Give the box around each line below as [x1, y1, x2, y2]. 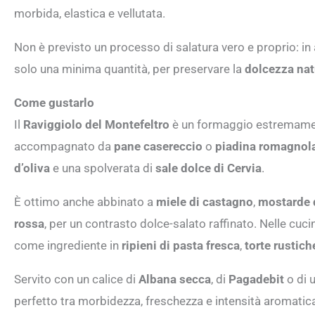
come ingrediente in [14, 238, 122, 252]
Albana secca [139, 271, 211, 286]
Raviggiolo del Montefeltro [23, 117, 169, 131]
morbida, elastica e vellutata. [14, 6, 165, 20]
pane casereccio [114, 139, 202, 153]
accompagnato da [14, 139, 114, 153]
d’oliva [14, 160, 50, 175]
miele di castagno [156, 194, 253, 209]
